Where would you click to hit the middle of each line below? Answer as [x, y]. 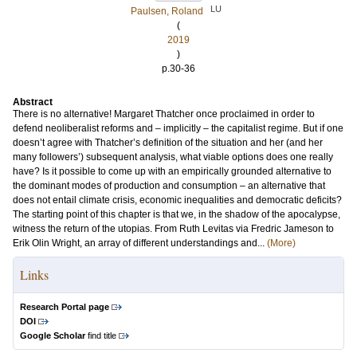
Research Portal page [65, 307]
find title [101, 335]
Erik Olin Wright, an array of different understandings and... [140, 243]
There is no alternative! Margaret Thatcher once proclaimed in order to [164, 114]
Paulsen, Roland [167, 11]
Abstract [33, 102]
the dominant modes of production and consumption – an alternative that [169, 186]
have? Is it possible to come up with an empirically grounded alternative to [172, 171]
